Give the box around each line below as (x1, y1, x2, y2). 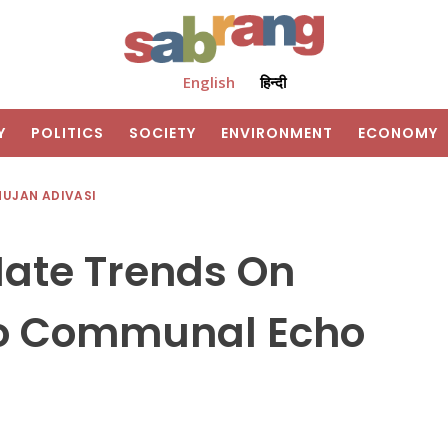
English (182, 72, 235, 93)
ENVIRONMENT (221, 123, 333, 144)
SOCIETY (129, 123, 196, 144)
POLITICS (31, 123, 104, 144)
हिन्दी (259, 72, 286, 93)
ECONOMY (358, 123, 438, 144)
